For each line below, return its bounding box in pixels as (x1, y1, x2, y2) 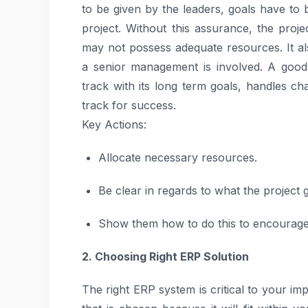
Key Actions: (82, 118, 146, 131)
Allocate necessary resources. (98, 151, 257, 164)
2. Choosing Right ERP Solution (82, 250, 249, 263)
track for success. (82, 98, 176, 112)
